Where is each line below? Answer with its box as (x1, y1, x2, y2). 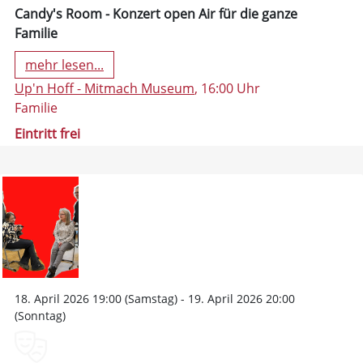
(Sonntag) (15, 308, 66, 324)
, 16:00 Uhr (194, 79, 260, 98)
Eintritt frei (15, 125, 80, 143)
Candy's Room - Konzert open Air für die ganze (15, 4, 297, 23)
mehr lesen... (25, 56, 104, 75)
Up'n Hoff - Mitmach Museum (15, 79, 194, 98)
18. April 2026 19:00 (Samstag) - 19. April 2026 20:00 (15, 291, 295, 307)
